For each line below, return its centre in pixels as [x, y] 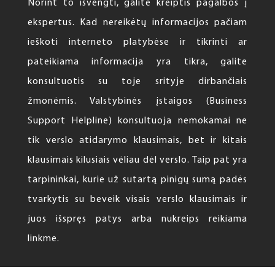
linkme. [43, 238]
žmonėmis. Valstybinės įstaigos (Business [137, 101]
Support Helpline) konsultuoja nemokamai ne [137, 121]
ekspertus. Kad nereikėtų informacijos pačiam [137, 22]
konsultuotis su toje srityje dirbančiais [137, 81]
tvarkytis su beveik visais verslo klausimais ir [137, 199]
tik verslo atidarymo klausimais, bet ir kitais [137, 140]
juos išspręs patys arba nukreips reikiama [137, 219]
